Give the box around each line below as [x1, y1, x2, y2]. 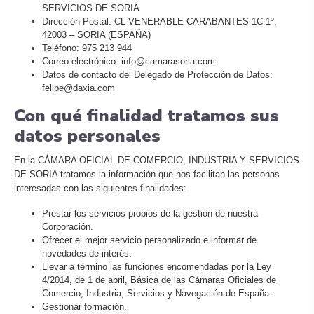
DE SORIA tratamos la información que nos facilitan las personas [14, 169, 280, 179]
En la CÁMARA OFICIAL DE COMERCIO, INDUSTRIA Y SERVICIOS [14, 155, 299, 165]
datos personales [14, 124, 161, 148]
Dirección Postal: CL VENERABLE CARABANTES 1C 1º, [42, 16, 277, 27]
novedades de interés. [42, 248, 132, 259]
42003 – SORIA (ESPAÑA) [42, 29, 151, 40]
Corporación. [42, 221, 93, 232]
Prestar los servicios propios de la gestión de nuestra [42, 208, 258, 219]
